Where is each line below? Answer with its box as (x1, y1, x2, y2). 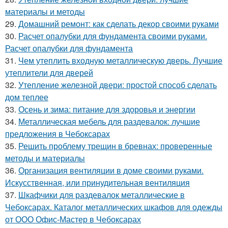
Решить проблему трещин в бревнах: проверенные (18, 139, 212, 152)
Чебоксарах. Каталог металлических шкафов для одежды (5, 201, 222, 213)
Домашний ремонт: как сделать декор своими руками (18, 17, 219, 30)
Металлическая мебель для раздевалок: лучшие (18, 115, 200, 127)
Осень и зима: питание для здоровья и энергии (18, 103, 195, 115)
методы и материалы (5, 152, 85, 164)
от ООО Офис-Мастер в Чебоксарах (5, 213, 141, 225)
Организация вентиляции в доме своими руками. (18, 164, 204, 176)
